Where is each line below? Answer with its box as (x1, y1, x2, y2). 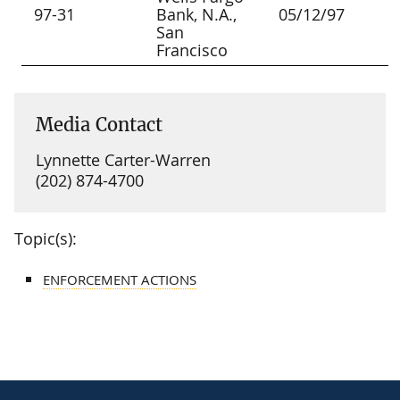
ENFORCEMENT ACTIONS (43, 270, 196, 288)
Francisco (156, 38, 229, 61)
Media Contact (36, 112, 162, 136)
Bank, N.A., (156, 3, 237, 25)
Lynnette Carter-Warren (36, 148, 211, 171)
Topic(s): (14, 227, 77, 249)
